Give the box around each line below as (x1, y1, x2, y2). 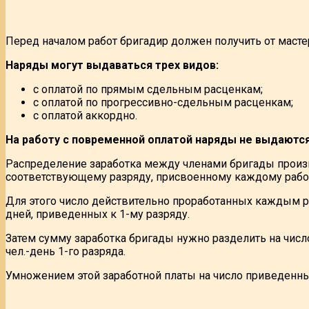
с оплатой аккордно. (33, 108, 137, 122)
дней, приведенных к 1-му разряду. (6, 207, 190, 221)
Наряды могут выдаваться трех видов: (6, 58, 219, 72)
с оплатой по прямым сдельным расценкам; (33, 82, 263, 96)
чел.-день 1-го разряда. (6, 244, 126, 258)
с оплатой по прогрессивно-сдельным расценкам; (33, 95, 293, 109)
